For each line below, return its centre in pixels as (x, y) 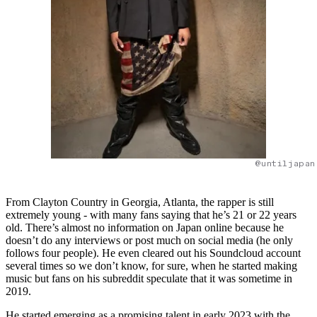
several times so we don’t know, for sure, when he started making (151, 266)
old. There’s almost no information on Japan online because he (145, 228)
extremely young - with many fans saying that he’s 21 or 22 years (151, 215)
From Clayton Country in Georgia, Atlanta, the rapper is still (140, 202)
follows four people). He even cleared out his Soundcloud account (153, 253)
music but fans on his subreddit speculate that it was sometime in (149, 279)
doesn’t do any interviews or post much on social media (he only (149, 241)
